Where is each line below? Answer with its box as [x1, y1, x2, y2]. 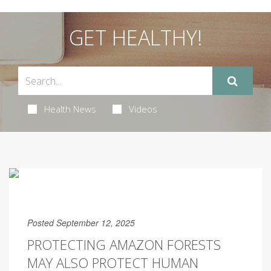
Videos [128, 103, 157, 115]
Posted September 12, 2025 [27, 217, 135, 229]
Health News [44, 103, 96, 115]
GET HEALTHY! [68, 24, 203, 51]
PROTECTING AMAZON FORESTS [27, 235, 221, 253]
